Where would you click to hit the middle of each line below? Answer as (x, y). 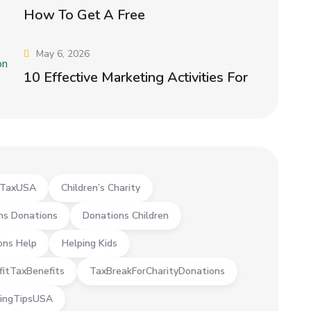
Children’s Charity (101, 188)
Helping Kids (90, 244)
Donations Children (126, 216)
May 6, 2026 (63, 54)
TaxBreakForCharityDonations (158, 271)
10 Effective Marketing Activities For (136, 78)
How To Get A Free (85, 15)
